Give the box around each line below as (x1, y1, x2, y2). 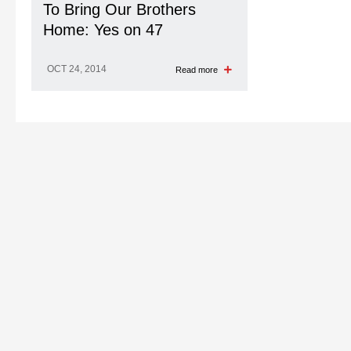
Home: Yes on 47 (43, 21, 163, 38)
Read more (175, 65, 220, 74)
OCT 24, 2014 (47, 63, 107, 74)
